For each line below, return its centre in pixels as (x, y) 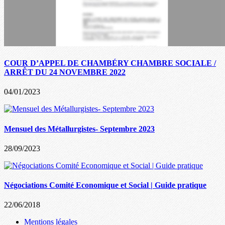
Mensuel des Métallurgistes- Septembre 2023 (79, 129)
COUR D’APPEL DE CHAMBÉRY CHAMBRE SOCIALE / (110, 63)
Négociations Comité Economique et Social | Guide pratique (105, 185)
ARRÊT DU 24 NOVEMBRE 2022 (65, 72)
